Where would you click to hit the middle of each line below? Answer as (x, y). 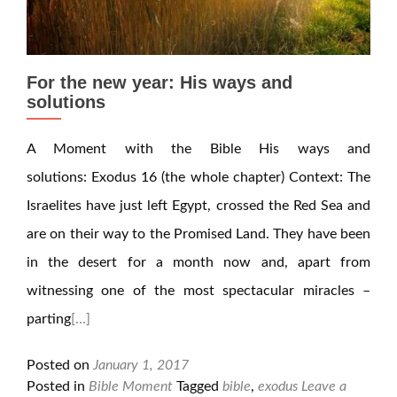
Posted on (60, 365)
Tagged (199, 386)
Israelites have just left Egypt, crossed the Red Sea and (198, 206)
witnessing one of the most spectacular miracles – (198, 291)
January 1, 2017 (141, 365)
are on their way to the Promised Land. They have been (198, 234)
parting (49, 319)
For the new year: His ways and (160, 82)
